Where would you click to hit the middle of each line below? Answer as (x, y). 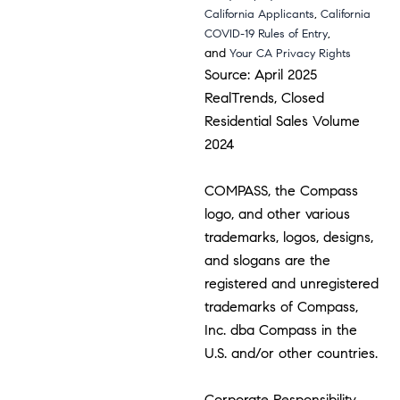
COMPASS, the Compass (282, 191)
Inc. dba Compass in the (281, 330)
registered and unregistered (292, 284)
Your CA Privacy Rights (291, 54)
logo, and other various (278, 214)
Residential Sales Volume (283, 121)
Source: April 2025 (261, 75)
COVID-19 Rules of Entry (267, 34)
